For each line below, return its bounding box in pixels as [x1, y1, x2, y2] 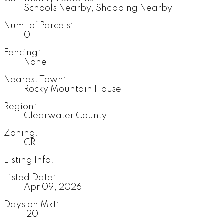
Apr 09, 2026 [24, 183, 82, 192]
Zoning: [4, 129, 38, 138]
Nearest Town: [4, 75, 66, 85]
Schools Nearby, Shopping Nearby [24, 4, 172, 13]
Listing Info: [4, 156, 54, 165]
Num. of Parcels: [4, 21, 73, 31]
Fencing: [4, 48, 41, 58]
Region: [4, 102, 37, 111]
